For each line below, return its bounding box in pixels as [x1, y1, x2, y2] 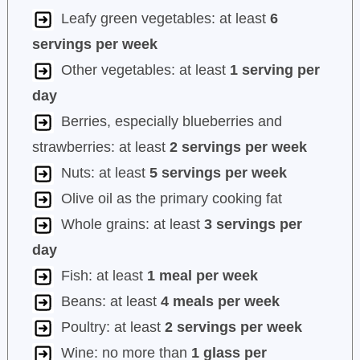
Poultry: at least [60, 319, 165, 336]
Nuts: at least [60, 165, 149, 182]
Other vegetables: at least [60, 62, 230, 79]
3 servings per [203, 216, 302, 233]
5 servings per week [149, 165, 287, 182]
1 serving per [229, 62, 320, 79]
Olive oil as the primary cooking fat [60, 190, 282, 207]
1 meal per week [146, 268, 258, 284]
